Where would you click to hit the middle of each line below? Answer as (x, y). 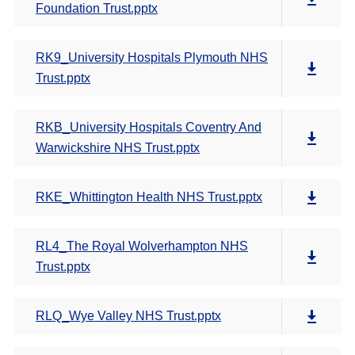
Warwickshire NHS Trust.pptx (118, 148)
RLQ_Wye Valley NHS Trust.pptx (128, 316)
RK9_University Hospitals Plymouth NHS (152, 57)
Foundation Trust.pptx (97, 8)
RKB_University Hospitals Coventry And (149, 127)
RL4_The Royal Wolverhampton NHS (142, 246)
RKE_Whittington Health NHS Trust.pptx (149, 197)
